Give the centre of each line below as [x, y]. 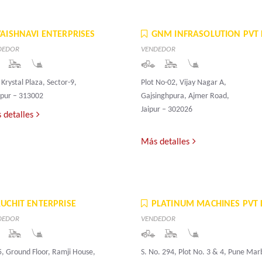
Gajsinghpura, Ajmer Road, [185, 96]
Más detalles [165, 142]
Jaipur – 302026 [166, 110]
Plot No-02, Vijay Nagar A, [183, 83]
